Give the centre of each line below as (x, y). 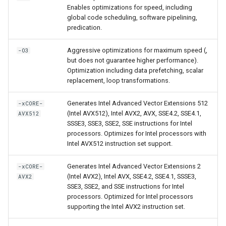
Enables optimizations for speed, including (130, 7)
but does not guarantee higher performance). (133, 60)
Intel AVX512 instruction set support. (120, 143)
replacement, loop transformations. (119, 80)
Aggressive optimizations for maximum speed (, (137, 50)
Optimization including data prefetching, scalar (135, 70)
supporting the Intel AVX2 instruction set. (126, 206)
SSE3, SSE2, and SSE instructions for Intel (126, 186)
